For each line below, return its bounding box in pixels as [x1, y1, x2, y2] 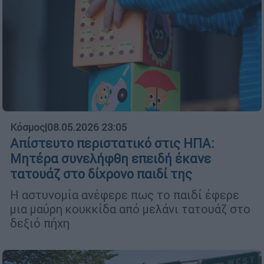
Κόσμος [10, 121, 45, 134]
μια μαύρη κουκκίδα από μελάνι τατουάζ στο [10, 202, 250, 217]
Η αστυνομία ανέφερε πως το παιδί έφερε [10, 187, 239, 203]
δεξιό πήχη [10, 216, 70, 231]
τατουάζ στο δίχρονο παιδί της [10, 166, 192, 183]
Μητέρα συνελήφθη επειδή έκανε [10, 151, 211, 167]
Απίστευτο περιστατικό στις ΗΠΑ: [10, 136, 214, 152]
